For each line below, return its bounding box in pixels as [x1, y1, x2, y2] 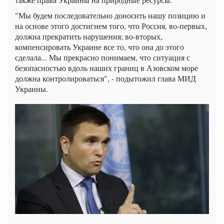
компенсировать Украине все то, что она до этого [15, 41, 184, 52]
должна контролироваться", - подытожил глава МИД [15, 72, 196, 83]
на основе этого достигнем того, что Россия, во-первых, [15, 20, 207, 31]
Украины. [15, 83, 48, 94]
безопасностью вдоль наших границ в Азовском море [15, 62, 198, 73]
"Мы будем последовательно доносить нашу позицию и [15, 9, 205, 20]
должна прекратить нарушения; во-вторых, [15, 30, 162, 41]
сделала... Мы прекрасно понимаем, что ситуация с [15, 51, 190, 62]
